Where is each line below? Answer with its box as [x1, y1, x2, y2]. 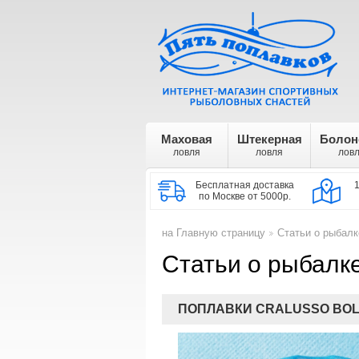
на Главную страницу [162, 227, 265, 239]
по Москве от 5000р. [199, 191, 292, 202]
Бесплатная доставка [196, 179, 295, 191]
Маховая [161, 132, 212, 146]
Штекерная [236, 132, 302, 146]
